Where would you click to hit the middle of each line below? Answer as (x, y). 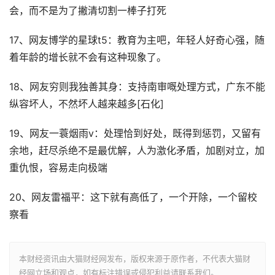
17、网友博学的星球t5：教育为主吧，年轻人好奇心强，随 (137, 40)
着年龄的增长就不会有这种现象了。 (88, 57)
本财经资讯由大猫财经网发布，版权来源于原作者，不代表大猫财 (135, 258)
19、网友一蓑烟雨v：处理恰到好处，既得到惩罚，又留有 (135, 134)
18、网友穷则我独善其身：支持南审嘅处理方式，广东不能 (137, 87)
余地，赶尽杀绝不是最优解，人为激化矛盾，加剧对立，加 (137, 151)
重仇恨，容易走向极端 (58, 168)
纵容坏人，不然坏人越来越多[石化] (87, 104)
